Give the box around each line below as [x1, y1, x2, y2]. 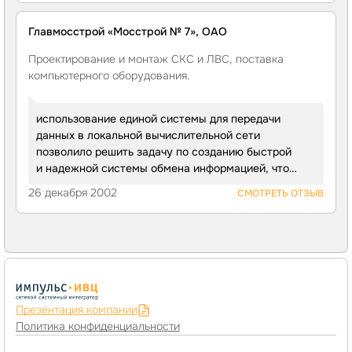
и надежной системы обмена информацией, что [36, 161, 289, 175]
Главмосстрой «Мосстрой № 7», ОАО [28, 24, 227, 38]
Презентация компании [16, 302, 137, 317]
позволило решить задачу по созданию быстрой [36, 145, 291, 159]
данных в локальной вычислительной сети [36, 128, 260, 142]
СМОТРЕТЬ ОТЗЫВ [237, 186, 324, 200]
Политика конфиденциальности [16, 319, 180, 333]
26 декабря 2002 [28, 185, 117, 200]
